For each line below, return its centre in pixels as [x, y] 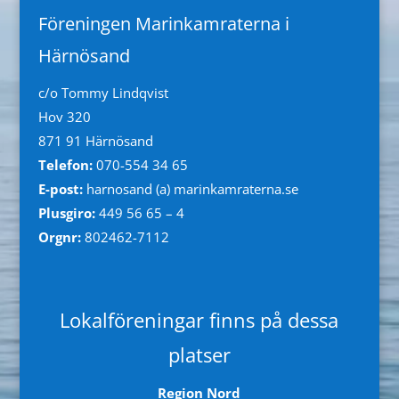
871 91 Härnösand [95, 140]
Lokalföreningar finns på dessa [199, 319]
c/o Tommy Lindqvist [103, 92]
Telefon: [65, 164]
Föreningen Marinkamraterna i [163, 23]
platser [199, 354]
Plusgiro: [66, 212]
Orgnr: [59, 236]
